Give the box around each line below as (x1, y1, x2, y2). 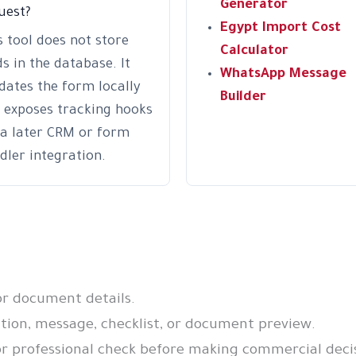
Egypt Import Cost (220, 21, 341, 37)
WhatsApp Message (220, 68, 346, 83)
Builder (220, 91, 266, 106)
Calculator (220, 44, 288, 60)
